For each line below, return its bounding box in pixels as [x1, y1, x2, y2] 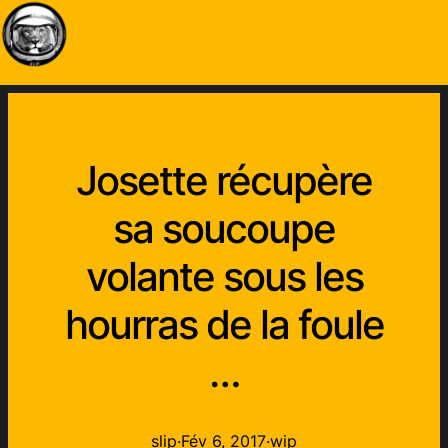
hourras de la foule [64, 300, 384, 349]
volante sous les [85, 252, 363, 301]
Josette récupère [76, 156, 372, 205]
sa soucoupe [113, 204, 335, 253]
